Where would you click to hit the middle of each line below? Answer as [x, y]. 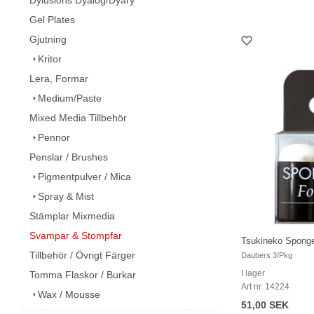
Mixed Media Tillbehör [78, 117]
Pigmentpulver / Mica [84, 176]
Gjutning [48, 39]
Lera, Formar [59, 78]
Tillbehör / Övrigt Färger [82, 255]
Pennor [54, 137]
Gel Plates [52, 19]
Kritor [50, 59]
